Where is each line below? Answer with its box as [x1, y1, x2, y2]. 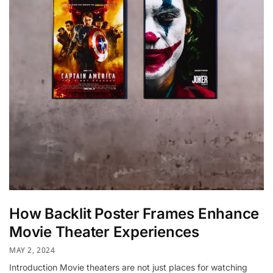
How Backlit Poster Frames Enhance [9, 205, 260, 223]
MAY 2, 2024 [9, 245, 55, 256]
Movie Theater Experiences [9, 223, 199, 241]
